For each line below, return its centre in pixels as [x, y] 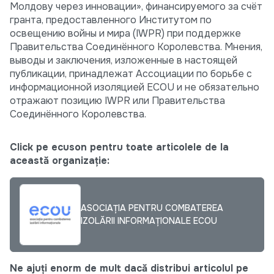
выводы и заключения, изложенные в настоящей [124, 61]
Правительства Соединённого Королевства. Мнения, [136, 47]
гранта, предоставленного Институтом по [111, 20]
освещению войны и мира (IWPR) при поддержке [125, 34]
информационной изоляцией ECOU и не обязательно [135, 87]
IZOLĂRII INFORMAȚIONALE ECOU [149, 221]
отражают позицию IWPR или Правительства [117, 101]
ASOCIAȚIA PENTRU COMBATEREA [152, 208]
